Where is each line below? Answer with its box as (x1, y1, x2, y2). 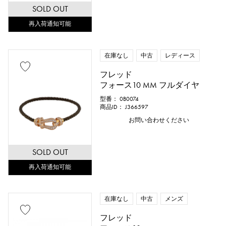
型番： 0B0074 (100, 95, 139, 102)
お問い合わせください (129, 117, 190, 124)
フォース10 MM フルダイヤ (100, 80, 200, 90)
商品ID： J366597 (100, 103, 149, 110)
